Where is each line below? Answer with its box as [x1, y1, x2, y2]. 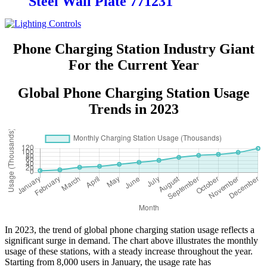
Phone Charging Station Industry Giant [13, 41, 254, 57]
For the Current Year [68, 57, 199, 73]
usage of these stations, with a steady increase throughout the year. [5, 246, 253, 256]
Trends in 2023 [88, 101, 179, 117]
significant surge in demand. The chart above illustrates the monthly [5, 235, 258, 246]
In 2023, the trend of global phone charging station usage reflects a [5, 224, 254, 235]
